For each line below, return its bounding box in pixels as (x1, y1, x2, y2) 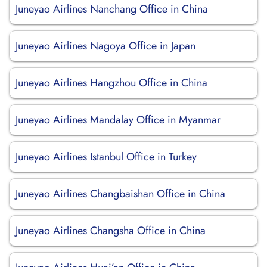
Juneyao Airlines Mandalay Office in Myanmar (15, 112, 221, 128)
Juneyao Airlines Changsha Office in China (15, 223, 206, 238)
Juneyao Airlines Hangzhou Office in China (15, 75, 207, 91)
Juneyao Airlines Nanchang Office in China (15, 1, 208, 17)
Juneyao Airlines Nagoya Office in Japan (15, 38, 195, 54)
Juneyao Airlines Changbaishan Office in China (15, 186, 225, 201)
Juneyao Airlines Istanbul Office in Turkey (15, 149, 197, 164)
